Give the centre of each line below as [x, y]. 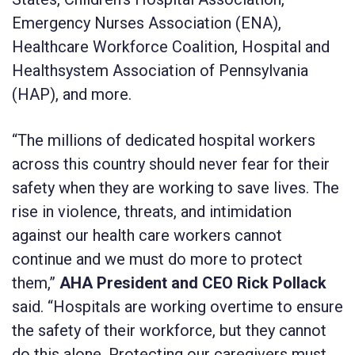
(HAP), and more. [72, 94]
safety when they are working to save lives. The [176, 187]
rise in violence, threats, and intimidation [152, 211]
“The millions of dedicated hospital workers [164, 140]
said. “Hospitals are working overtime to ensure [177, 306]
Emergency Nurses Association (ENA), [147, 23]
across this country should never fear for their [171, 164]
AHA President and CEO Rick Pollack [193, 282]
